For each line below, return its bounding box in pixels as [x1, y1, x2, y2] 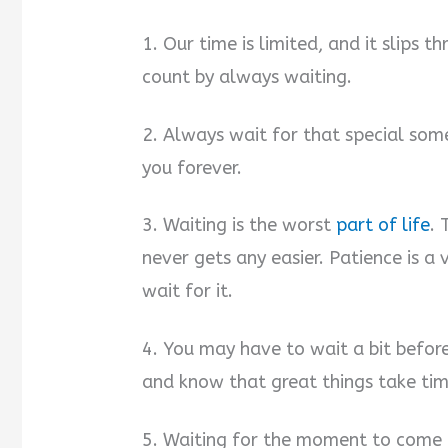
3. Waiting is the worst [142, 214, 337, 237]
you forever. [142, 156, 243, 179]
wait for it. [142, 280, 234, 303]
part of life [336, 214, 431, 237]
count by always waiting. [142, 65, 353, 88]
